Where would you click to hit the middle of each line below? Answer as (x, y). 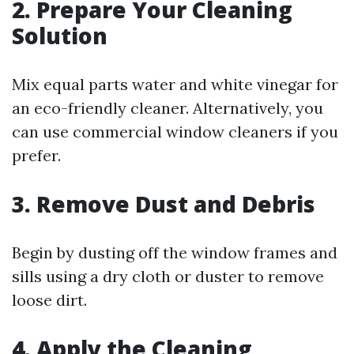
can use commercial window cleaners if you (175, 132)
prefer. (36, 155)
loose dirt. (49, 300)
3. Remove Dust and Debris (164, 204)
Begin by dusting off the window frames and (175, 252)
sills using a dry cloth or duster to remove (168, 276)
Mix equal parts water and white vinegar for (175, 84)
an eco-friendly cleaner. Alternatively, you (168, 108)
